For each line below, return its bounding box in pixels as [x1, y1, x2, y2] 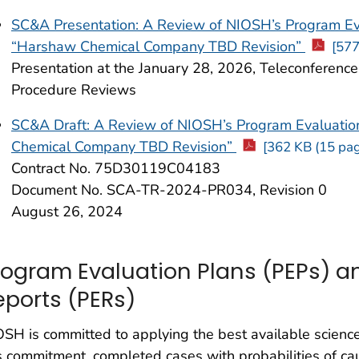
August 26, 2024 [11, 202, 123, 222]
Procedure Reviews [11, 80, 136, 100]
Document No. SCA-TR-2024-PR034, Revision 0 [11, 180, 327, 200]
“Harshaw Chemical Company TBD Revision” [11, 37, 305, 57]
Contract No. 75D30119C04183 [11, 159, 220, 179]
